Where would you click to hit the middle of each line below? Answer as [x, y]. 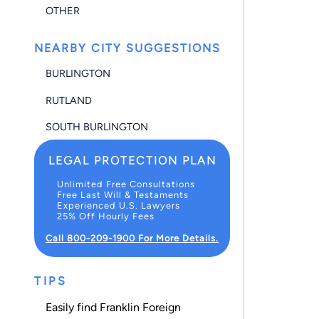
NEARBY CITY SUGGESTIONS [127, 48]
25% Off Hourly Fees [106, 216]
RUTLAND [69, 100]
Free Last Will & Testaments [123, 194]
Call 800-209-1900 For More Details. [132, 238]
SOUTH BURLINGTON [97, 126]
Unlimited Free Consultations [126, 184]
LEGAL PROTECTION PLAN [132, 160]
